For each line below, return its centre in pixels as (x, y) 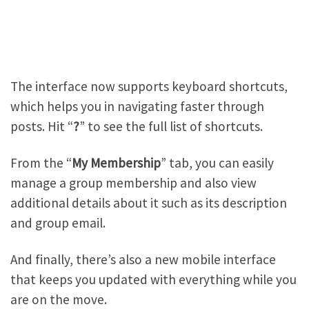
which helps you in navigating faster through (137, 107)
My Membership (116, 163)
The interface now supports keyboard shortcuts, (149, 87)
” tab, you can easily (217, 163)
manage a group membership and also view (133, 183)
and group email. (58, 223)
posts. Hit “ (42, 127)
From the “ (41, 163)
